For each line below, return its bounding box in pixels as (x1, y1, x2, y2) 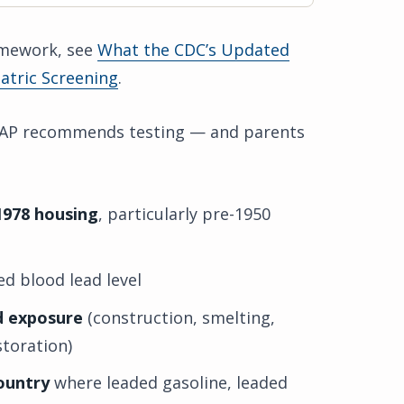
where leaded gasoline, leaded (50, 372, 288, 394)
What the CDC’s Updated (97, 39, 289, 61)
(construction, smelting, (83, 306, 275, 328)
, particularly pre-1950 (98, 203, 271, 225)
